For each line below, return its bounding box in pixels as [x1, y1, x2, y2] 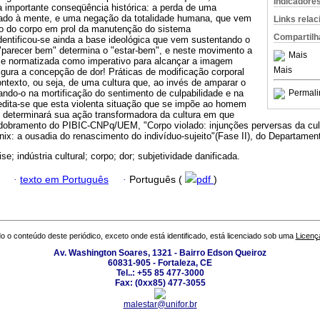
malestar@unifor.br [123, 299, 197, 310]
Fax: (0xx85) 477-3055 [114, 278, 206, 289]
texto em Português [20, 174, 109, 185]
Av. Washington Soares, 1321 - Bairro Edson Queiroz [54, 248, 266, 259]
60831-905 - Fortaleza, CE [108, 258, 212, 269]
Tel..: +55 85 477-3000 [116, 268, 204, 279]
